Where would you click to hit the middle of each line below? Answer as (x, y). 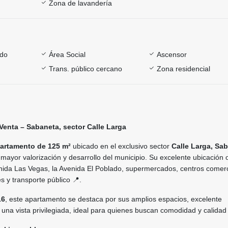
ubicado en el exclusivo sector (121, 146)
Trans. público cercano (85, 68)
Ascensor (172, 54)
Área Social (67, 54)
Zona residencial (184, 68)
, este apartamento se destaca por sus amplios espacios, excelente (113, 199)
